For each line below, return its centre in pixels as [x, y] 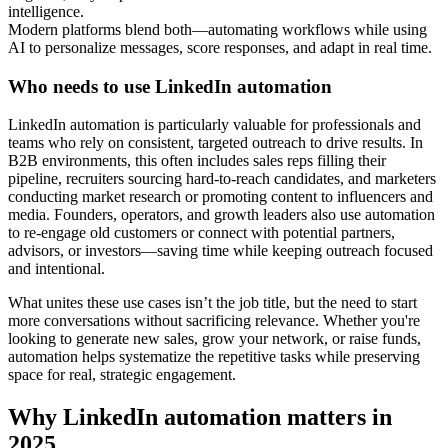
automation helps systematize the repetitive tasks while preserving [214, 357]
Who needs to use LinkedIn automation [170, 86]
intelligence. [46, 11]
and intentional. [56, 269]
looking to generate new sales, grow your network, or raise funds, [214, 339]
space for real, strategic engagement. [124, 375]
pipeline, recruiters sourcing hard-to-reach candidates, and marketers [222, 179]
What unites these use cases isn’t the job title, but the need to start [212, 303]
